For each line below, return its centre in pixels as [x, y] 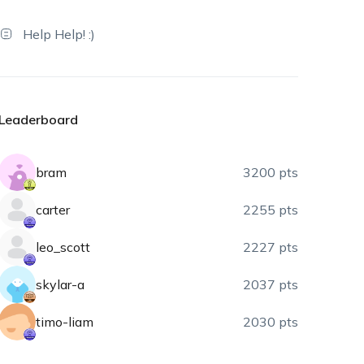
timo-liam [65, 322]
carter [53, 210]
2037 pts [271, 284]
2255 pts [271, 210]
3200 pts [271, 172]
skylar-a [61, 284]
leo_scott [63, 247]
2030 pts [271, 322]
